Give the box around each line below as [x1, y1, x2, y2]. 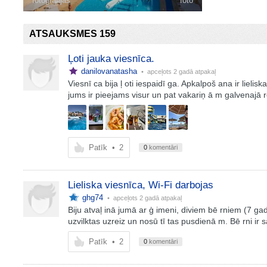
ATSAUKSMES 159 [29, 29, 116, 39]
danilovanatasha [80, 67, 137, 76]
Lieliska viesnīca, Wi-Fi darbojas [67, 179, 213, 191]
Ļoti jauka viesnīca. [67, 53, 154, 64]
